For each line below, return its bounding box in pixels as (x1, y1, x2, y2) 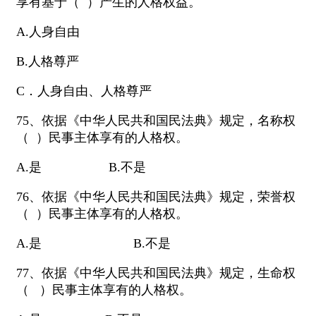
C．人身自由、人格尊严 (16, 84, 152, 99)
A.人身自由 (16, 25, 80, 39)
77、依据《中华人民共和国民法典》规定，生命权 (16, 266, 296, 281)
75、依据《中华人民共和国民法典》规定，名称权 (16, 114, 296, 128)
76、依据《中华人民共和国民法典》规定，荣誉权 (16, 190, 296, 205)
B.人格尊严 (16, 54, 79, 69)
